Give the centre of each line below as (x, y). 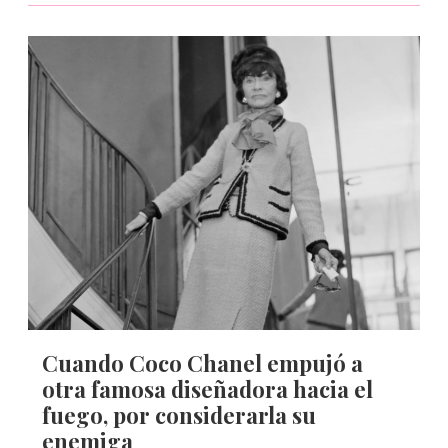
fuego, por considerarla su (179, 415)
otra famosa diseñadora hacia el (207, 389)
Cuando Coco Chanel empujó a (202, 363)
